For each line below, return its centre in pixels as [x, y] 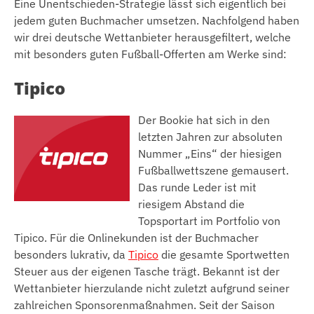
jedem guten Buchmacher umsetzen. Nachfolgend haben [157, 20]
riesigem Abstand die [191, 204]
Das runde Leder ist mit [197, 187]
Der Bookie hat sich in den [204, 120]
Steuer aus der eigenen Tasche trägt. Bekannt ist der [147, 271]
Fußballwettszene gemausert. [213, 170]
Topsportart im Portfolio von [209, 220]
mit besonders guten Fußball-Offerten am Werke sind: [150, 54]
